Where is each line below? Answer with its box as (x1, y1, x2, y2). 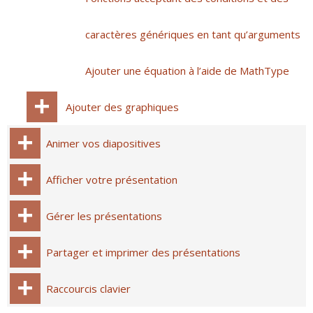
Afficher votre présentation (46, 173, 177, 187)
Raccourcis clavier (46, 282, 131, 296)
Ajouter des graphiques (66, 100, 179, 114)
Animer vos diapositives (46, 136, 161, 150)
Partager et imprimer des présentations (46, 245, 240, 259)
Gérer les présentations (46, 209, 162, 223)
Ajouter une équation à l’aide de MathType (85, 64, 289, 78)
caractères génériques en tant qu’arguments (85, 27, 300, 41)
